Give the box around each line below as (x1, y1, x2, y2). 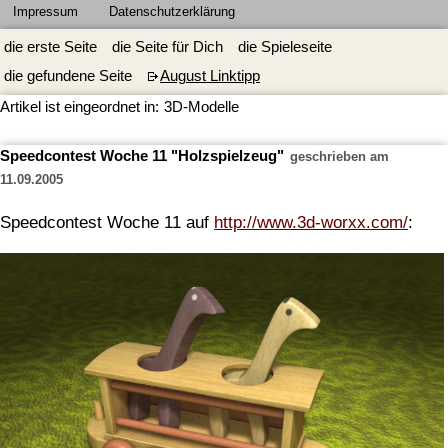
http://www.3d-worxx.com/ (214, 211, 408, 232)
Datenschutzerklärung (109, 4, 235, 19)
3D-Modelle (164, 99, 240, 116)
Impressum (13, 4, 78, 19)
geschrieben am (286, 149, 389, 165)
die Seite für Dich (112, 39, 223, 56)
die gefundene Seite (4, 68, 132, 85)
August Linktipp (160, 68, 260, 85)
